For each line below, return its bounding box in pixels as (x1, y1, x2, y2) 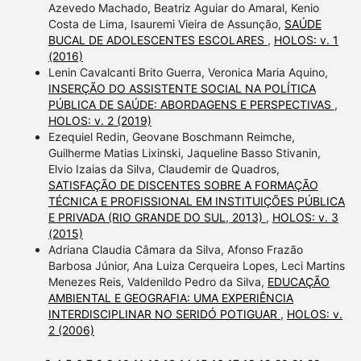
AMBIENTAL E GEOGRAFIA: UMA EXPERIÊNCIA (48, 291, 293, 305)
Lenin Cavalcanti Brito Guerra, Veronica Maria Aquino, (48, 65, 328, 80)
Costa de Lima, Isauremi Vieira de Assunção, (48, 17, 284, 31)
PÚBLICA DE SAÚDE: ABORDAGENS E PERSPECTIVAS (48, 98, 334, 112)
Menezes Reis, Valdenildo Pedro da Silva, (48, 275, 268, 289)
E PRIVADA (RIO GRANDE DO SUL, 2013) (48, 210, 266, 225)
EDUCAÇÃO (267, 275, 330, 289)
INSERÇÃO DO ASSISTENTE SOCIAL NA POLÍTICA (48, 81, 316, 96)
